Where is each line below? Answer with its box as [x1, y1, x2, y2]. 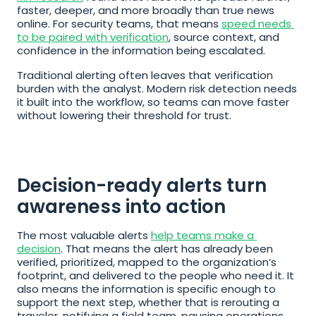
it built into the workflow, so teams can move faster [17, 95, 289, 109]
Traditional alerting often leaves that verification [17, 68, 273, 83]
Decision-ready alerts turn [17, 173, 267, 198]
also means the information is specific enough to [17, 281, 276, 296]
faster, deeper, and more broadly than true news [17, 3, 274, 18]
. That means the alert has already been [61, 241, 273, 256]
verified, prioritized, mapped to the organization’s [17, 255, 276, 269]
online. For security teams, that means [17, 16, 221, 31]
